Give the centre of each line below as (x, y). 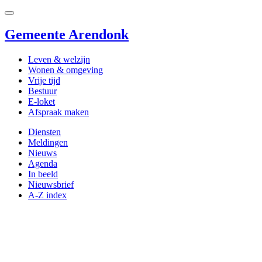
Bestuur (42, 91)
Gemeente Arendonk (67, 34)
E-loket (42, 101)
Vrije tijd (44, 80)
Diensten (44, 132)
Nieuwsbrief (51, 184)
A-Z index (47, 195)
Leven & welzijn (59, 59)
